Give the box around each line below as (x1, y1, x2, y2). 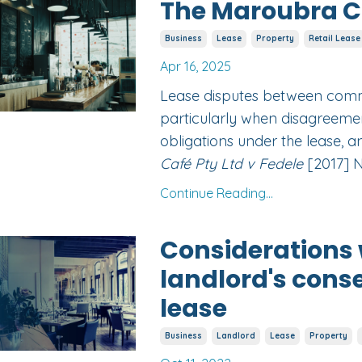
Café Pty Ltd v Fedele (159, 154, 303, 174)
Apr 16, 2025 (159, 58, 231, 75)
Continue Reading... (159, 185, 273, 202)
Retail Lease (308, 33, 360, 44)
